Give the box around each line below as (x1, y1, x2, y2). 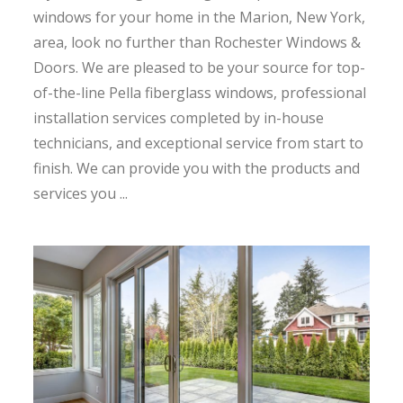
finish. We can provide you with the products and (33, 157, 361, 178)
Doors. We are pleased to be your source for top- (33, 57, 366, 77)
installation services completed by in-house (33, 107, 325, 128)
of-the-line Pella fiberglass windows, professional (33, 82, 367, 103)
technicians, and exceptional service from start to (33, 132, 364, 153)
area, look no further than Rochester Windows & (33, 31, 362, 52)
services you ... (33, 183, 129, 203)
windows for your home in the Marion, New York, (33, 6, 366, 27)
